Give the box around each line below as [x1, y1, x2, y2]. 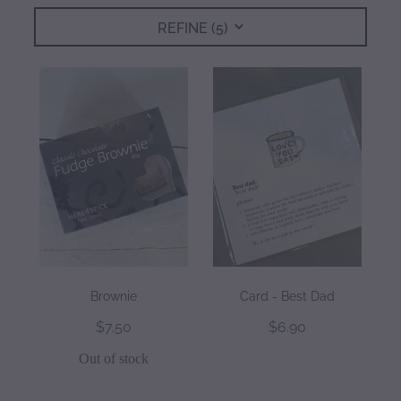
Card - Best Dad [240, 286, 335, 303]
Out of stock [79, 350, 149, 366]
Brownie [90, 286, 137, 303]
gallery [23, 24, 75, 47]
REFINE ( [158, 17, 216, 38]
